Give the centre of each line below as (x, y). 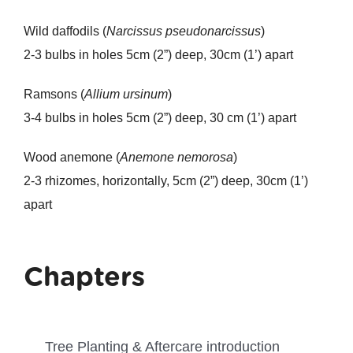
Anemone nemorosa (176, 158)
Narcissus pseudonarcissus (183, 32)
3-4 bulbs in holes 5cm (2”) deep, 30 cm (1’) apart (160, 118)
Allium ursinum (126, 95)
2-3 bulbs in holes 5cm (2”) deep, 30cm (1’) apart (158, 55)
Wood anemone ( (71, 158)
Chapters (84, 277)
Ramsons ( (54, 95)
